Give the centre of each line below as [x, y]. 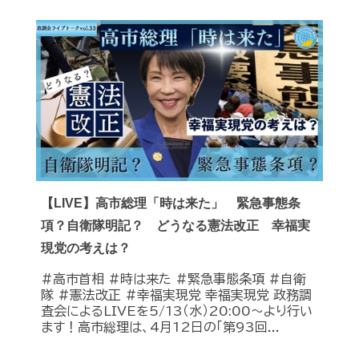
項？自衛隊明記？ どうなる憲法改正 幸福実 [175, 225]
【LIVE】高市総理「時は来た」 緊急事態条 [171, 203]
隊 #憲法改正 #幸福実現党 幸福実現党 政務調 [176, 294]
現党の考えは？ [86, 248]
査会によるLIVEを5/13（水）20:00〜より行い [177, 311]
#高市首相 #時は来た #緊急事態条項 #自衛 [173, 278]
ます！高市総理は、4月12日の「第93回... [160, 327]
